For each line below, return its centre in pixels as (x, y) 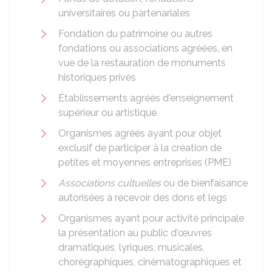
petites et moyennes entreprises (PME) (145, 162)
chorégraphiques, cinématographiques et (150, 262)
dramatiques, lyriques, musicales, (131, 247)
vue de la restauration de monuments (142, 63)
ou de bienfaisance (204, 183)
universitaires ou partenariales (124, 13)
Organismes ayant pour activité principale (151, 218)
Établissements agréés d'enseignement (146, 98)
